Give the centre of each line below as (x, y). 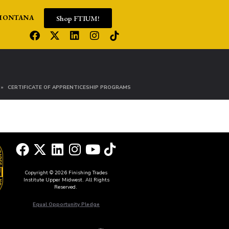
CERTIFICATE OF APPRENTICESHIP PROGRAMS (69, 87)
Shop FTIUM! (78, 18)
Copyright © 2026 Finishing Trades (66, 173)
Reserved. (66, 187)
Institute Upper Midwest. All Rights (66, 180)
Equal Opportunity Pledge (66, 204)
